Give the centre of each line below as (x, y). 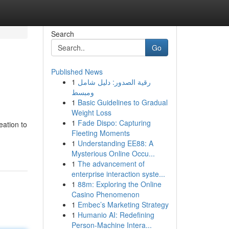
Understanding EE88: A (115, 143)
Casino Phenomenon (105, 194)
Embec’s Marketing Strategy (123, 204)
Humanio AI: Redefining (116, 215)
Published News (77, 72)
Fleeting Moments (100, 133)
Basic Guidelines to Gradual (122, 102)
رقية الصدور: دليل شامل (114, 82)
